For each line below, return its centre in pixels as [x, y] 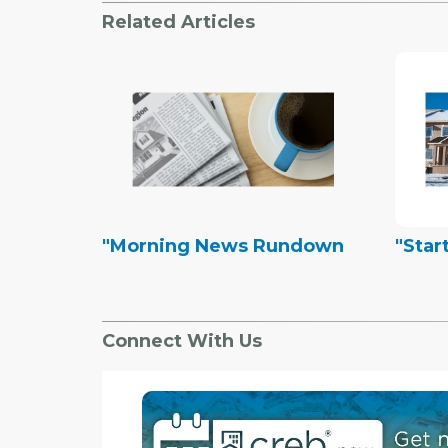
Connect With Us [182, 340]
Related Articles [178, 21]
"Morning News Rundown [223, 245]
